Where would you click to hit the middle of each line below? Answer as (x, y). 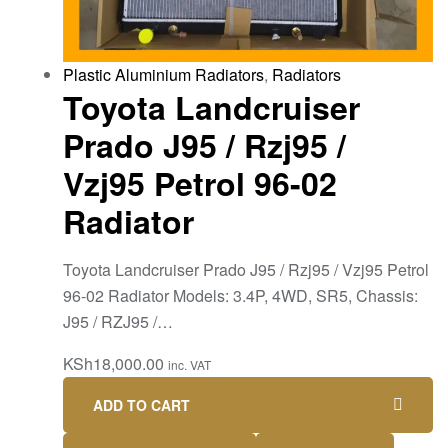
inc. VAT (189, 365)
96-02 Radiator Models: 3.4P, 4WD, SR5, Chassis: (240, 296)
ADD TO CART (141, 405)
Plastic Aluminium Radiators (163, 75)
